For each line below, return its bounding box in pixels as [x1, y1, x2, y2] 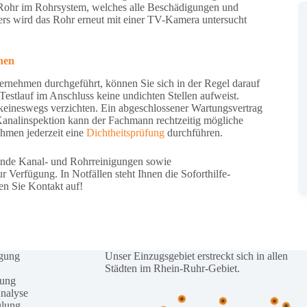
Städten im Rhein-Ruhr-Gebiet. [105, 262, 241, 274]
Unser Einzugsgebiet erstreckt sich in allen [105, 250, 288, 262]
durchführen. [164, 126, 223, 138]
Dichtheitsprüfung [86, 126, 164, 138]
